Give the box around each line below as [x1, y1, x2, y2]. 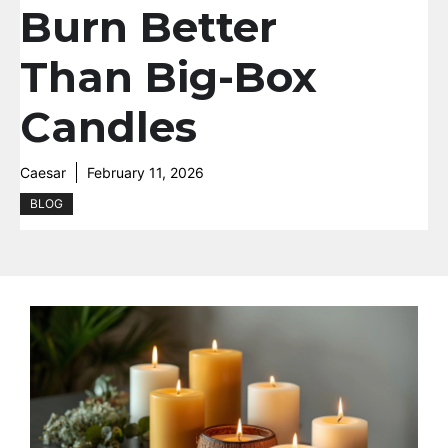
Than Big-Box [20, 51, 317, 103]
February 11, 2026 [87, 164, 204, 181]
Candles [20, 101, 197, 153]
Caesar [20, 164, 66, 181]
